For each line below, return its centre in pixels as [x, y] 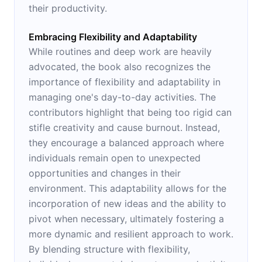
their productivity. [68, 8]
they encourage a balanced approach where [126, 142]
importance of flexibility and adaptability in [125, 82]
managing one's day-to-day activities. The [122, 97]
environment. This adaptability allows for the [127, 188]
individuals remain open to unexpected [115, 158]
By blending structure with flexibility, [109, 249]
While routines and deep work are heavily [120, 51]
